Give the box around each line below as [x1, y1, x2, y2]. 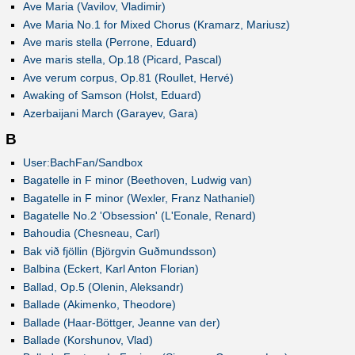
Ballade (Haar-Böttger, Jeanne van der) [22, 315, 220, 329]
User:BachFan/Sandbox [22, 155, 143, 169]
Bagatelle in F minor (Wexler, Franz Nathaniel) [22, 191, 255, 204]
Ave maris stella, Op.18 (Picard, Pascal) [22, 53, 222, 67]
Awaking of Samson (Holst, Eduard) [22, 89, 201, 102]
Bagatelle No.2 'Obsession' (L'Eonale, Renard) [22, 208, 256, 222]
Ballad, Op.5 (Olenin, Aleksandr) [22, 280, 184, 293]
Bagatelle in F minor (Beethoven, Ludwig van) [22, 174, 252, 187]
